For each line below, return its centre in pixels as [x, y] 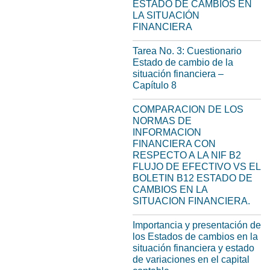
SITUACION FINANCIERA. [191, 201]
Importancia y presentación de [197, 225]
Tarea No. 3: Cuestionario [187, 51]
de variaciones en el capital [191, 259]
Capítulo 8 [155, 85]
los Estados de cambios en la [195, 237]
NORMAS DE [162, 121]
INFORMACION [167, 132]
